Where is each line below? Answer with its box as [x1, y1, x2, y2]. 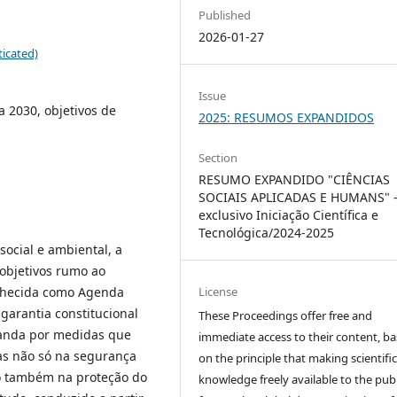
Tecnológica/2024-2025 [198, 224, 335, 242]
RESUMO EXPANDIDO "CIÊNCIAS [198, 171, 391, 189]
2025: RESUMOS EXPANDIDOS [198, 109, 375, 126]
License [198, 284, 238, 300]
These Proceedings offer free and [198, 307, 373, 324]
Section [198, 150, 238, 167]
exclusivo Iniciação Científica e [198, 206, 379, 224]
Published [198, 6, 252, 23]
